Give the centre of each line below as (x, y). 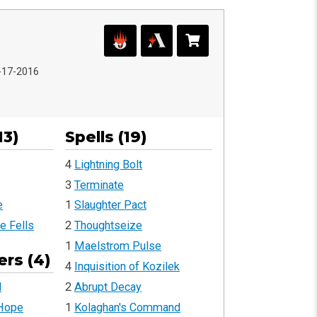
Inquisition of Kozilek (127, 267)
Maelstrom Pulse (118, 246)
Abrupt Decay (108, 287)
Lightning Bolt (108, 164)
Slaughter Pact (110, 205)
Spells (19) (106, 137)
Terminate (99, 185)
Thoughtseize (108, 226)
